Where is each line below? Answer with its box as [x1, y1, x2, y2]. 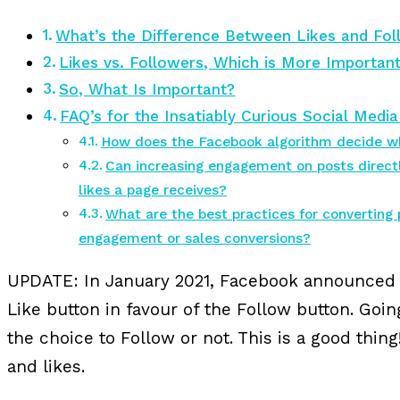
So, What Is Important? [59, 79, 236, 98]
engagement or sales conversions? [79, 229, 311, 246]
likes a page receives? [79, 181, 227, 198]
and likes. [7, 355, 85, 377]
